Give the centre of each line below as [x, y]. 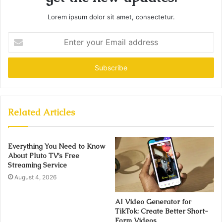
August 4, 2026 [35, 177]
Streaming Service [37, 165]
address [20, 68]
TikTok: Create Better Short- [162, 211]
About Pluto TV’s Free [44, 155]
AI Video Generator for [153, 202]
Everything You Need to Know [56, 146]
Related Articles [41, 112]
